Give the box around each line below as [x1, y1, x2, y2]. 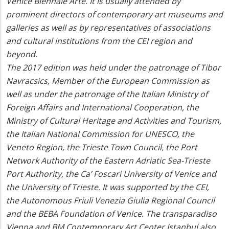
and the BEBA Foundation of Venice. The [6, 208, 162, 220]
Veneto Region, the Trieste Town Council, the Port [6, 142, 197, 153]
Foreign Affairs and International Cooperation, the [6, 102, 199, 113]
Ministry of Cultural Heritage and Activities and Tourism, [6, 115, 221, 127]
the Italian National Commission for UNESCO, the [6, 128, 194, 140]
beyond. [6, 49, 37, 60]
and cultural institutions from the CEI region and [6, 35, 192, 47]
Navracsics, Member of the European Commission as [6, 75, 210, 87]
